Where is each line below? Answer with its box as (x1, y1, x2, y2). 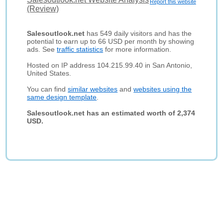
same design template (27, 93, 97, 101)
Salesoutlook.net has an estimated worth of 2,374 (27, 109, 196, 117)
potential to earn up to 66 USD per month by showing (27, 37, 195, 45)
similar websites (68, 85, 118, 93)
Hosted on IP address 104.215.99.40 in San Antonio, (27, 61, 193, 69)
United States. (27, 69, 72, 77)
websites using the (133, 85, 192, 93)
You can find (27, 85, 68, 93)
